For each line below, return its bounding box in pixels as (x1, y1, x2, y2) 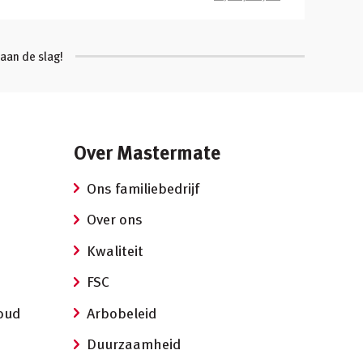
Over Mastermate (74, 137, 220, 166)
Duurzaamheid (87, 332, 181, 355)
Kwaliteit (87, 239, 143, 262)
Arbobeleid (87, 301, 156, 324)
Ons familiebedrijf (87, 177, 199, 199)
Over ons (87, 207, 143, 230)
